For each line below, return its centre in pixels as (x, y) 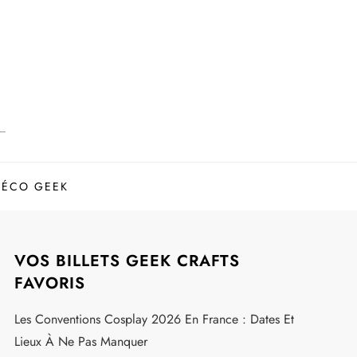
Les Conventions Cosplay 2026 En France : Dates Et (154, 319)
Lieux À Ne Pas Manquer (80, 341)
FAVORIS (49, 283)
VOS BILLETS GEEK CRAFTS (127, 261)
